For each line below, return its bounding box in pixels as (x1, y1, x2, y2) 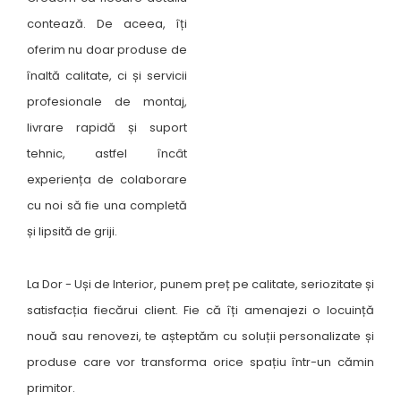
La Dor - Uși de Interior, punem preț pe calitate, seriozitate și (27, 275, 374, 293)
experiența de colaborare (27, 170, 187, 188)
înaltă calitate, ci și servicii (27, 66, 187, 84)
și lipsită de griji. (27, 222, 117, 240)
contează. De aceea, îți (27, 14, 187, 32)
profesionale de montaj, (27, 92, 187, 110)
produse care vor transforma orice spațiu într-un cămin (27, 353, 374, 371)
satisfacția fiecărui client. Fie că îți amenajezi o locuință (27, 301, 374, 319)
